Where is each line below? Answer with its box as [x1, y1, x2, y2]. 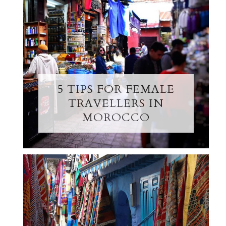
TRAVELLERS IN [68, 95, 164, 111]
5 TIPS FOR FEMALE [57, 81, 175, 97]
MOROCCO [82, 109, 150, 125]
